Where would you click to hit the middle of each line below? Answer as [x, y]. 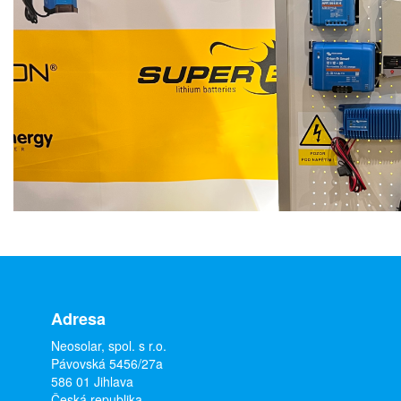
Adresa [78, 319]
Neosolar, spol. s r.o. [108, 346]
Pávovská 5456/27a [107, 363]
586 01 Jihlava [92, 381]
